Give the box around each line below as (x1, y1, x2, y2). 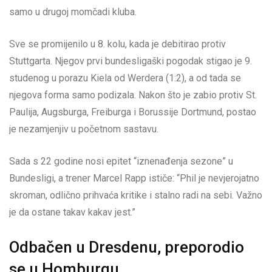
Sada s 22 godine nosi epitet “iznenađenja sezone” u (9, 155, 233, 168)
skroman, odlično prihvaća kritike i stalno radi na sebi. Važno (9, 189, 262, 202)
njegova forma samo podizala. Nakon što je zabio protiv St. (9, 89, 257, 101)
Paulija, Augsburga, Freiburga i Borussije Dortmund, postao (9, 106, 256, 118)
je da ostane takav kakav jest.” (9, 206, 135, 219)
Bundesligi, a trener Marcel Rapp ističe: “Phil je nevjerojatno (9, 172, 259, 185)
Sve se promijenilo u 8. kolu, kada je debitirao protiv (9, 38, 226, 50)
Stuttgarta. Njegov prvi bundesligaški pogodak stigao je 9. (9, 55, 252, 67)
